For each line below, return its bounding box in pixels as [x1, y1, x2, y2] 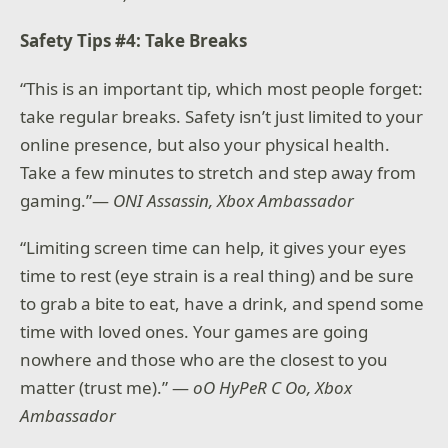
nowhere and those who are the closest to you [20, 348, 389, 372]
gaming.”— [20, 188, 114, 212]
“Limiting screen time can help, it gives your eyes [20, 236, 407, 260]
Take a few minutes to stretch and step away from [20, 160, 417, 184]
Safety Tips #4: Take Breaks [20, 29, 248, 53]
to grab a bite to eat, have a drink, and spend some [20, 292, 425, 316]
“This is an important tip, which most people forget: [20, 76, 424, 100]
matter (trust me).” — [20, 376, 194, 400]
